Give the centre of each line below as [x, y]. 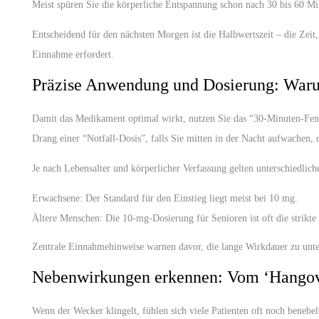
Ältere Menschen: [67, 218]
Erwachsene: [57, 198]
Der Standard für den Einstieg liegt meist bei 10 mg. [190, 198]
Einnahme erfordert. [73, 54]
